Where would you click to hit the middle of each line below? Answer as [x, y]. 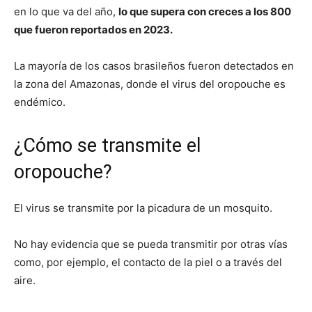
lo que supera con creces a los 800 [205, 12]
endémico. [40, 102]
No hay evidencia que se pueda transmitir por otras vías [151, 244]
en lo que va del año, [66, 12]
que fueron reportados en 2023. [93, 30]
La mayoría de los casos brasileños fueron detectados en [154, 66]
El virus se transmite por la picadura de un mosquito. [143, 208]
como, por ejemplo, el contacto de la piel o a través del [148, 263]
